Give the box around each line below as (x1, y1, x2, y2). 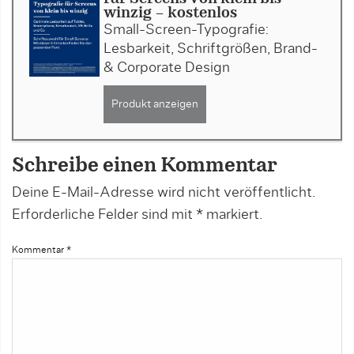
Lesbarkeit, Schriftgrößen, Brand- (103, 42, 318, 57)
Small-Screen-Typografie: (103, 23, 269, 38)
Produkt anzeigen (111, 99, 198, 111)
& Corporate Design (103, 61, 230, 76)
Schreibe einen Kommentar (12, 156, 277, 176)
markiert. (203, 208, 262, 223)
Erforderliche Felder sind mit (12, 208, 196, 223)
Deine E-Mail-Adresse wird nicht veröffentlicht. (12, 186, 315, 201)
